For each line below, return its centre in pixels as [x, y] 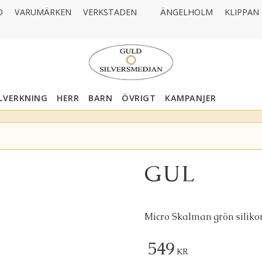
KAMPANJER [191, 98]
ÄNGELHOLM [187, 12]
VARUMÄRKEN [43, 12]
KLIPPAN [242, 12]
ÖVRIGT [139, 98]
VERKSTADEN [110, 12]
